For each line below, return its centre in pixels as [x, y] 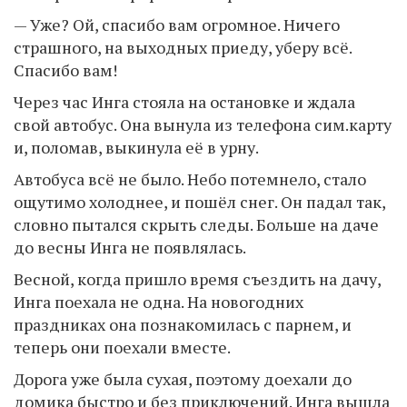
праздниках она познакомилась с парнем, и [183, 324]
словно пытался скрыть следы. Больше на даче [196, 224]
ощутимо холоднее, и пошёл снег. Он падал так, [199, 201]
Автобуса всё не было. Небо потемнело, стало [190, 179]
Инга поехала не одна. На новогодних [159, 301]
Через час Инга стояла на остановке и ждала [184, 101]
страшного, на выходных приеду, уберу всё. [183, 47]
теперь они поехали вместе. [122, 347]
